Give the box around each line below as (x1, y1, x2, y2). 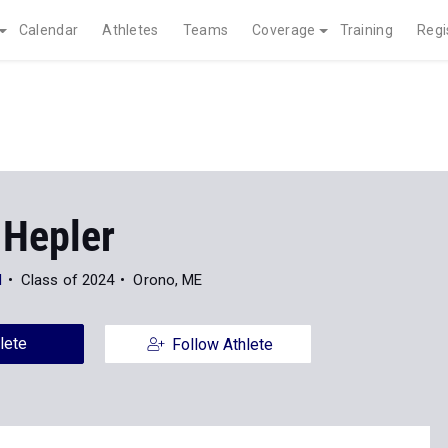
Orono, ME (133, 271, 203, 289)
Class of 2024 (20, 271, 115, 289)
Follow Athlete (171, 335, 273, 354)
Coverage (252, 22, 316, 38)
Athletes (102, 22, 159, 38)
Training (339, 22, 393, 38)
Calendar (18, 22, 79, 38)
